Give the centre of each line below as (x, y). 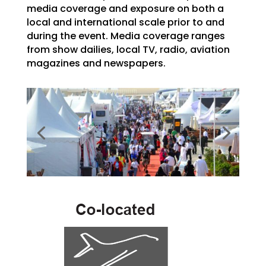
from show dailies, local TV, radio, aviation (128, 49)
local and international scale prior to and (125, 22)
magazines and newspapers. (96, 63)
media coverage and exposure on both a (125, 8)
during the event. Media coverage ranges (126, 36)
